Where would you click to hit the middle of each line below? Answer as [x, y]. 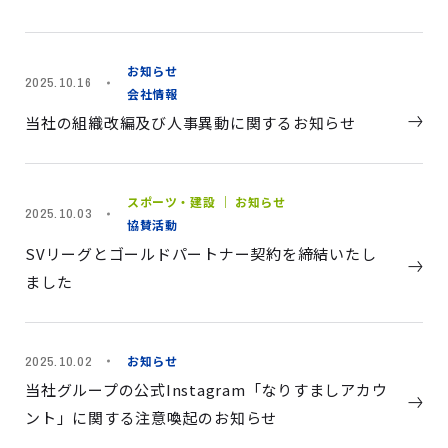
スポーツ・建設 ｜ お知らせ [206, 201]
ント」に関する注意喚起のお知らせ [151, 417]
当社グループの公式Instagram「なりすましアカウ [206, 389]
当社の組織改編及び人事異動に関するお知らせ [190, 122]
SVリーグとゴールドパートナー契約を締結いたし [201, 253]
